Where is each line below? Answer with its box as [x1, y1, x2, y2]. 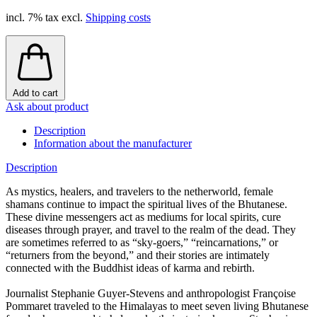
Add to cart [13, 87, 58, 98]
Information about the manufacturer [34, 137, 192, 149]
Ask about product [6, 100, 88, 113]
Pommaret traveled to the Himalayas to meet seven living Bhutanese [6, 299, 309, 312]
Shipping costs [86, 11, 151, 23]
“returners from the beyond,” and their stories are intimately [6, 248, 270, 261]
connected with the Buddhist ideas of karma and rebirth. [6, 261, 255, 274]
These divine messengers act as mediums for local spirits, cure [6, 210, 281, 223]
